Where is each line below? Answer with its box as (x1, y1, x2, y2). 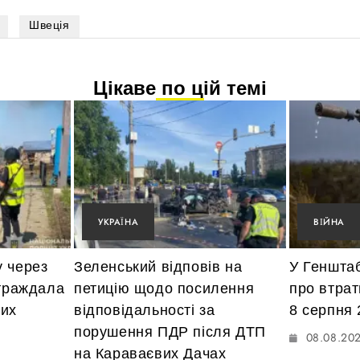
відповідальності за (74, 302, 215, 319)
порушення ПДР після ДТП (74, 324, 266, 341)
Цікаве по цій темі (93, 76, 267, 99)
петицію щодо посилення (74, 280, 255, 297)
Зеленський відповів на (74, 259, 243, 276)
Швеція (29, 18, 70, 31)
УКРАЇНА (98, 215, 139, 229)
